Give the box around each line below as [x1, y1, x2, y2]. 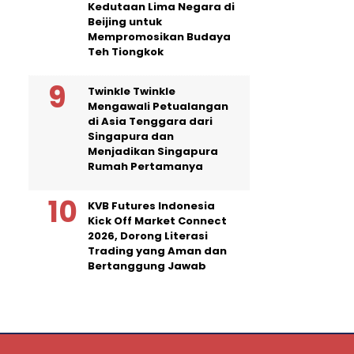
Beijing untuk [88, 13, 162, 29]
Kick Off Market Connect [88, 213, 227, 228]
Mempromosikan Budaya [88, 28, 231, 44]
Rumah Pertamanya [88, 158, 203, 174]
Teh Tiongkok [88, 43, 164, 59]
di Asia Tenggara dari [88, 113, 213, 129]
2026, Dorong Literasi [88, 228, 208, 243]
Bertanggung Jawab [88, 258, 206, 273]
